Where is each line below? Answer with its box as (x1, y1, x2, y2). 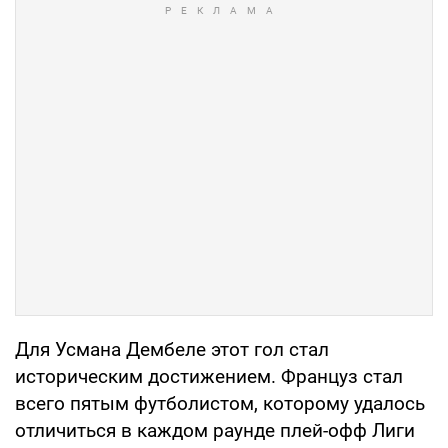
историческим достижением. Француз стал (15, 364, 403, 388)
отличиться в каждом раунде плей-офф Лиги (15, 418, 415, 442)
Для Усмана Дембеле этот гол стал (15, 337, 329, 361)
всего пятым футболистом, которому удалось (15, 391, 425, 415)
